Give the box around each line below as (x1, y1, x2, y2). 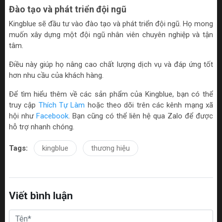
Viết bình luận (9, 189, 73, 202)
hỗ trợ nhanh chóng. (9, 122, 74, 131)
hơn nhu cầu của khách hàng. (9, 70, 104, 80)
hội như (9, 111, 36, 120)
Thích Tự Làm (38, 100, 85, 110)
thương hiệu (91, 143, 130, 153)
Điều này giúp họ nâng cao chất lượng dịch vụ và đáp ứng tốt (9, 59, 213, 69)
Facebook (36, 111, 68, 120)
